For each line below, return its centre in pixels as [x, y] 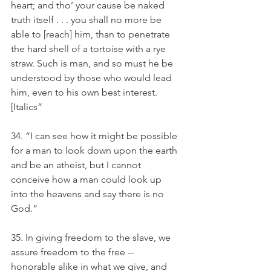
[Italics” [28, 107]
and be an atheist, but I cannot [77, 165]
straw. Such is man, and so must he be [93, 63]
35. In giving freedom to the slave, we [92, 237]
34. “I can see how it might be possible [95, 136]
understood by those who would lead [93, 78]
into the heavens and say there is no [89, 194]
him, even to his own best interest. [85, 92]
